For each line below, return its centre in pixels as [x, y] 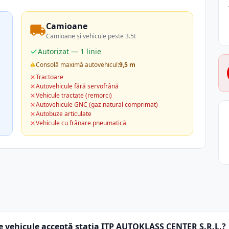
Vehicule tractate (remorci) [74, 95]
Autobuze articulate [64, 114]
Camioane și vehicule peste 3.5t [91, 36]
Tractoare [50, 77]
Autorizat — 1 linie [70, 51]
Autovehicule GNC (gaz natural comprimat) [97, 105]
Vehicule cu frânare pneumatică [81, 123]
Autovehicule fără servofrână [77, 86]
